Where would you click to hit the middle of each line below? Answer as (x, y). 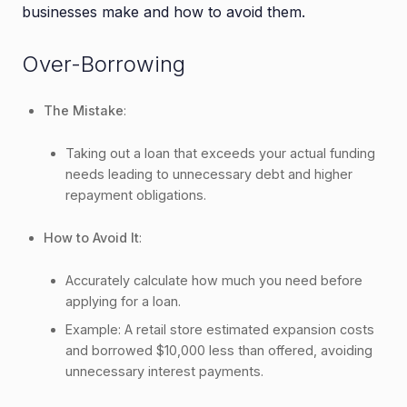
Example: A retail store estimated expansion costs (220, 329)
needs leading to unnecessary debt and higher (209, 174)
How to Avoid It (91, 237)
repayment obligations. (136, 194)
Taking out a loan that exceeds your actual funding (220, 153)
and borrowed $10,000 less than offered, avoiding (219, 350)
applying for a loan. (123, 301)
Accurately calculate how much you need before (214, 280)
